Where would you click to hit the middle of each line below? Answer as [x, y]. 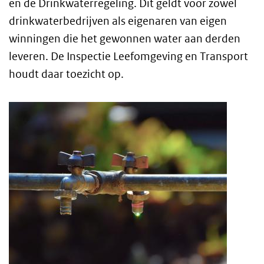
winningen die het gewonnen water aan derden [125, 39]
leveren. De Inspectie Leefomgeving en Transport [128, 56]
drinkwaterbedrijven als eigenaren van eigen [118, 21]
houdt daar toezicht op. [66, 74]
